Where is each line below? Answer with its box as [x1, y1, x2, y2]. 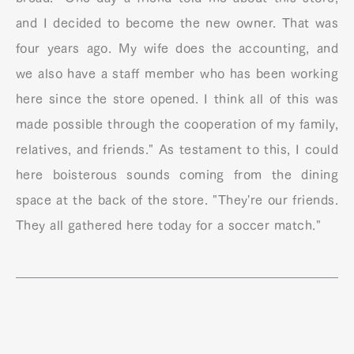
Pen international [79, 134, 180, 147]
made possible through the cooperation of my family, [16, 118, 338, 130]
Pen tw [220, 134, 259, 147]
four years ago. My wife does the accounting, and [16, 42, 338, 55]
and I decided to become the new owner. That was [16, 17, 338, 29]
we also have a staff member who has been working [16, 67, 338, 80]
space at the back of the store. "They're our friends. [16, 194, 338, 206]
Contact [153, 23, 201, 36]
